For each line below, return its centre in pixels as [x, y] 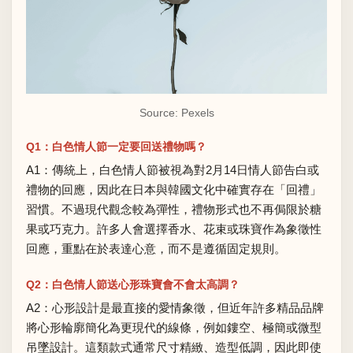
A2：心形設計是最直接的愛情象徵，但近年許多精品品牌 [175, 308]
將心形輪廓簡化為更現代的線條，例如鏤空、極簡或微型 [174, 328]
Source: [160, 112]
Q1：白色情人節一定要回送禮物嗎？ [116, 146]
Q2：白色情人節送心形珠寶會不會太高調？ [133, 285]
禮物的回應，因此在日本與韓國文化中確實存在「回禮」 [174, 189]
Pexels [197, 112]
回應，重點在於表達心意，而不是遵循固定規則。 [156, 248]
